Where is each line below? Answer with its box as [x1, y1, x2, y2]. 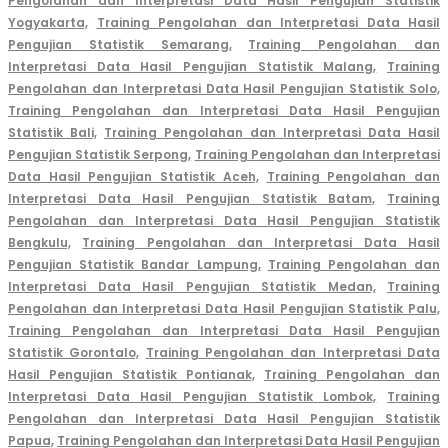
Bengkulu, [8, 234, 71, 252]
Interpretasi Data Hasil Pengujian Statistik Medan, [8, 278, 376, 296]
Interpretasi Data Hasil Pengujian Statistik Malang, [8, 58, 377, 76]
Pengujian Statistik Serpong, [8, 146, 192, 164]
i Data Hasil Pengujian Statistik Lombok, [83, 388, 377, 406]
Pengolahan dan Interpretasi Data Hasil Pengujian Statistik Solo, [8, 80, 440, 98]
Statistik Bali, [8, 124, 97, 142]
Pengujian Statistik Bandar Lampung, [8, 256, 261, 274]
